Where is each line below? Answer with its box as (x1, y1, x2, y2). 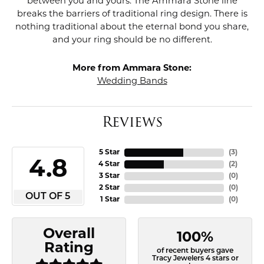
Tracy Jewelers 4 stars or (151, 255, 239, 263)
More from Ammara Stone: (72, 64, 192, 74)
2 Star (98, 184, 120, 192)
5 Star (98, 149, 120, 157)
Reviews (101, 111, 163, 133)
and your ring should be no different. (52, 36, 212, 45)
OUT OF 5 (25, 192, 71, 202)
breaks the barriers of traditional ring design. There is (16, 10, 247, 19)
